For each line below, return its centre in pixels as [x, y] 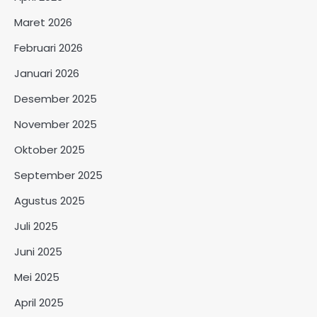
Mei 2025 [37, 277]
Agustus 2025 [50, 200]
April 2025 [39, 302]
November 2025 [56, 124]
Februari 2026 [48, 47]
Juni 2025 [38, 251]
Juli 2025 [36, 226]
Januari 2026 [47, 73]
